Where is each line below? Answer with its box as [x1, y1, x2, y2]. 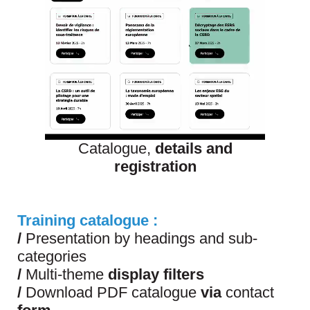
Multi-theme [21, 265, 108, 283]
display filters [108, 265, 204, 283]
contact [221, 283, 274, 301]
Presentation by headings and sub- [21, 229, 257, 247]
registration [113, 157, 197, 175]
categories [17, 247, 86, 265]
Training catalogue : [17, 211, 158, 229]
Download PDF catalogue [21, 283, 201, 301]
